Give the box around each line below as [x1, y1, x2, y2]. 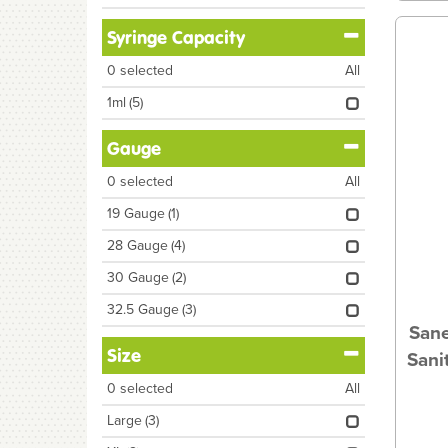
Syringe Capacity [107, 26, 245, 49]
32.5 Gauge [107, 299, 179, 320]
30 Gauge [107, 267, 169, 288]
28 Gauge [107, 235, 168, 256]
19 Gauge [107, 203, 165, 224]
